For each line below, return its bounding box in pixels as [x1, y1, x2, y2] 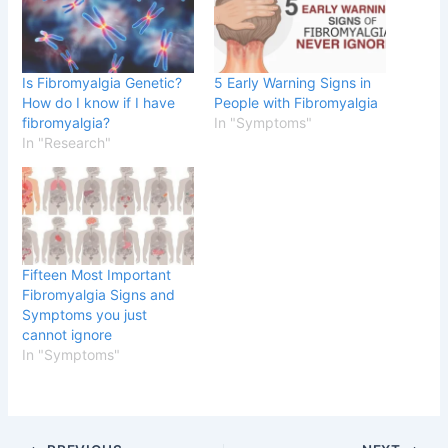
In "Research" [22, 133, 112, 151]
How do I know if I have [22, 93, 176, 111]
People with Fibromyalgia [214, 93, 378, 111]
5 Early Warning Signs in [214, 73, 371, 91]
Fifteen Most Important [22, 266, 172, 284]
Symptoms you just [22, 306, 148, 324]
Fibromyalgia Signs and [22, 286, 176, 304]
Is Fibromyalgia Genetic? [22, 73, 183, 91]
